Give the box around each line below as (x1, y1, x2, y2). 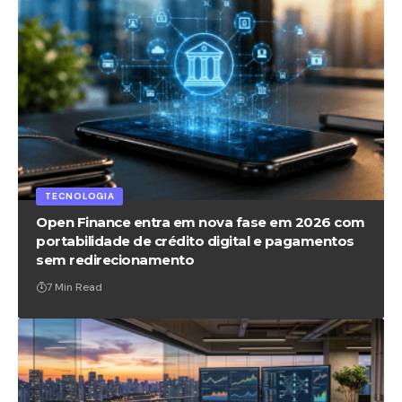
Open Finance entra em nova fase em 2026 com (36, 213, 365, 231)
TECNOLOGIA (45, 189, 115, 202)
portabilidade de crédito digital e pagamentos (36, 232, 354, 249)
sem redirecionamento (36, 250, 195, 268)
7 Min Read (47, 279, 103, 294)
